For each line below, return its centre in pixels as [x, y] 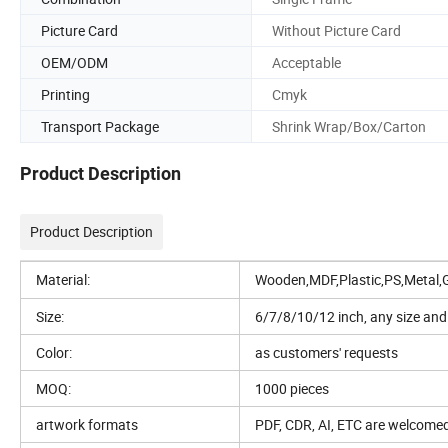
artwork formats [87, 425]
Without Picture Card [336, 30]
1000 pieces [292, 389]
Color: [54, 353]
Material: [63, 280]
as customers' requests [326, 353]
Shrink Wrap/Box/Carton [349, 126]
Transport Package [100, 126]
